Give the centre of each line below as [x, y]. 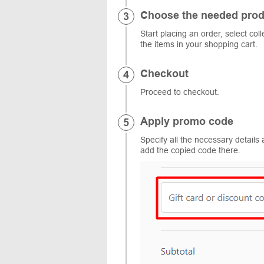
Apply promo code [187, 121]
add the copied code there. [190, 150]
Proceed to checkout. [180, 92]
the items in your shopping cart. [199, 44]
